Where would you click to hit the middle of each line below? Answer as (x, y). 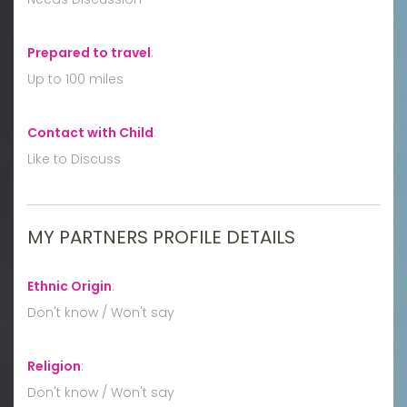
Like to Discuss (74, 159)
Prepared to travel (89, 52)
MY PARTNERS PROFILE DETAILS (161, 237)
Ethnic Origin (69, 286)
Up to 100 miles (75, 79)
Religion (54, 366)
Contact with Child (90, 132)
